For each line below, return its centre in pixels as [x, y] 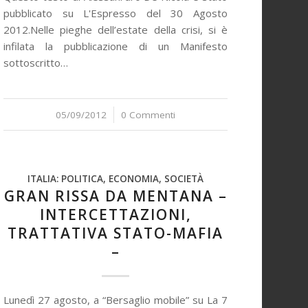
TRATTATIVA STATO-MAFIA [115, 233]
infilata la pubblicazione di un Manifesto [115, 46]
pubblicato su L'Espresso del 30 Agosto [115, 13]
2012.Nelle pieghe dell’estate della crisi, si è [115, 30]
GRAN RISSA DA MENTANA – [115, 196]
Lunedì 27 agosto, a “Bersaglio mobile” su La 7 [115, 300]
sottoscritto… [36, 63]
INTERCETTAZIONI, [115, 214]
